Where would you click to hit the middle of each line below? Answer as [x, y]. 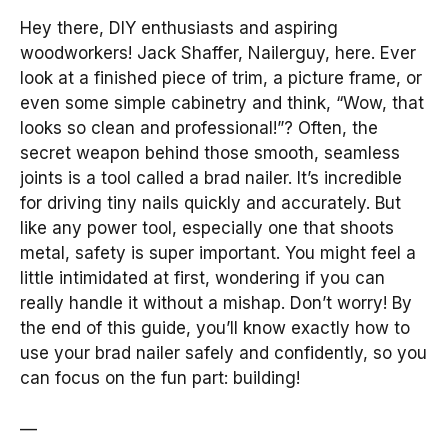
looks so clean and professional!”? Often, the [199, 128]
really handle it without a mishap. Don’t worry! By [216, 303]
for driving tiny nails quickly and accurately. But [210, 203]
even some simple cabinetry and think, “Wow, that [222, 103]
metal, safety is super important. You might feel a [218, 253]
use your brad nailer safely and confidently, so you [223, 353]
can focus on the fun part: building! [160, 378]
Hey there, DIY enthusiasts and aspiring [179, 28]
